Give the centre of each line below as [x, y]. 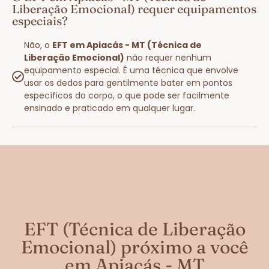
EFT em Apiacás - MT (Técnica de [127, 45]
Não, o [38, 45]
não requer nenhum [168, 57]
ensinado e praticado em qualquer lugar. [110, 108]
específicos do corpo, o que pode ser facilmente [127, 95]
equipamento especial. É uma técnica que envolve [131, 70]
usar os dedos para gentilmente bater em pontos [128, 83]
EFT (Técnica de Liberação [134, 229]
